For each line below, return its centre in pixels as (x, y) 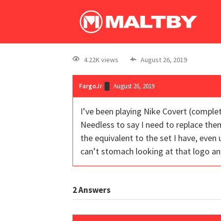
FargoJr (91, 86)
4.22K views (101, 59)
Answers (94, 190)
